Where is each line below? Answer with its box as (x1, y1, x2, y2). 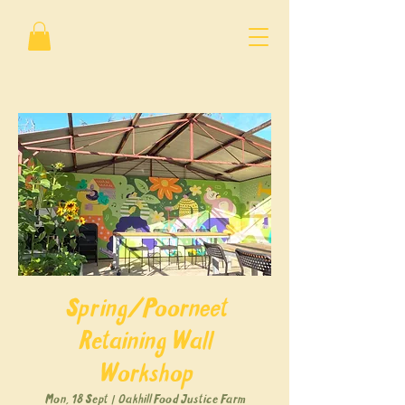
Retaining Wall (78, 325, 212, 362)
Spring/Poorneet (62, 292, 227, 329)
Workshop (97, 357, 193, 394)
